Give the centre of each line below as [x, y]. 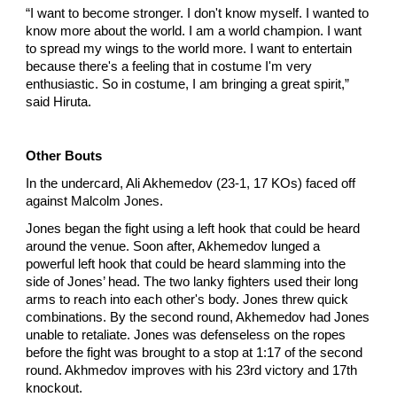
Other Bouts [64, 156]
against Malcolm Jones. [95, 201]
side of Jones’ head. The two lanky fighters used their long [192, 281]
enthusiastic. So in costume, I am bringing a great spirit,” [188, 84]
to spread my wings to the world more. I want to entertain [189, 48]
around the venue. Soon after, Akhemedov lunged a [173, 246]
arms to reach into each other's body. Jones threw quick [187, 299]
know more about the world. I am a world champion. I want [194, 31]
